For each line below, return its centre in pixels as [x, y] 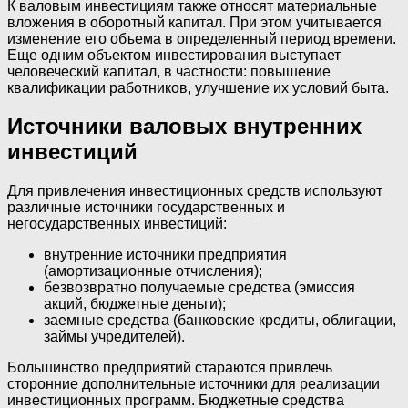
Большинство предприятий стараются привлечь [170, 368]
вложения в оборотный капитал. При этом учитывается [194, 22]
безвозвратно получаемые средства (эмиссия [199, 288]
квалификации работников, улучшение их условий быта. [198, 87]
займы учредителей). [114, 337]
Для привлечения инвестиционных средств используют [195, 191]
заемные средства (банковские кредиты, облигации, [220, 321]
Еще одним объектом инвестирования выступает [174, 55]
